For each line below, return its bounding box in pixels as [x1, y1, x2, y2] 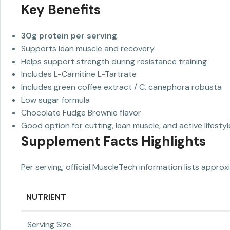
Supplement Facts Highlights [21, 132, 206, 150]
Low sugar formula [21, 94, 90, 106]
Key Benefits [21, 1, 101, 19]
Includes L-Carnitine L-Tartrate [21, 69, 137, 80]
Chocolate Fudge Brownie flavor [21, 107, 141, 119]
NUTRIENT [26, 191, 66, 203]
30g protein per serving [21, 30, 117, 42]
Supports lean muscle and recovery [21, 43, 155, 54]
